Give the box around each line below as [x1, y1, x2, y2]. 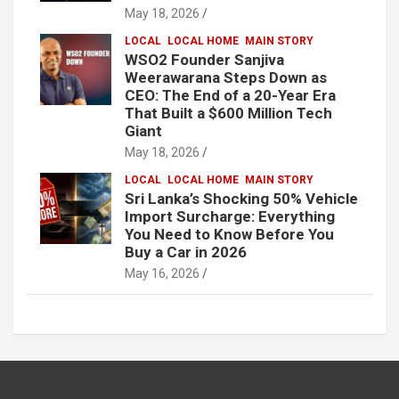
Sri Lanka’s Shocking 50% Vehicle [125, 190, 358, 208]
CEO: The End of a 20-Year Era [125, 86, 336, 105]
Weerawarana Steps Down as [125, 69, 327, 87]
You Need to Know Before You [125, 225, 334, 244]
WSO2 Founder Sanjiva [125, 51, 284, 69]
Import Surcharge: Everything [125, 208, 335, 226]
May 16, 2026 [125, 266, 199, 281]
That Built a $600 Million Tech [125, 104, 332, 123]
